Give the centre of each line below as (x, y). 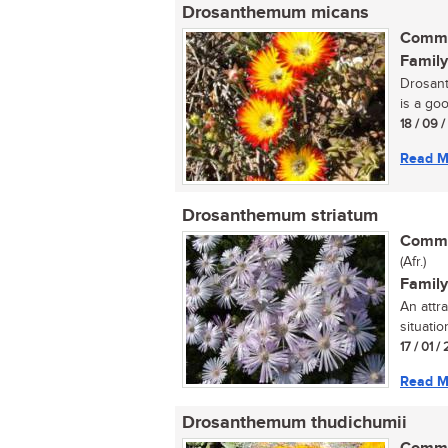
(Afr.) (413, 262)
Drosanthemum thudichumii (294, 423)
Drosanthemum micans (275, 13)
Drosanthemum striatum (280, 216)
